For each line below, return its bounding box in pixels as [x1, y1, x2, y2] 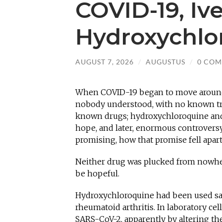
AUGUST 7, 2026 [75, 57, 134, 66]
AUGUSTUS [146, 57, 185, 66]
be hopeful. [75, 168, 119, 178]
